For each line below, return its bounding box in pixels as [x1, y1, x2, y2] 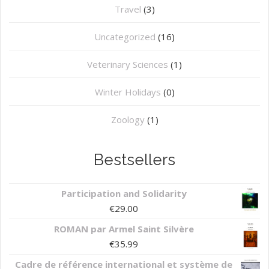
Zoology [110, 113, 145, 126]
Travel [114, 3, 141, 16]
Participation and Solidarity [61, 187, 187, 200]
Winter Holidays [94, 86, 161, 98]
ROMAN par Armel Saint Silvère [53, 223, 194, 235]
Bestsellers [94, 151, 175, 169]
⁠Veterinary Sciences [87, 58, 168, 71]
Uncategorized [94, 31, 156, 43]
